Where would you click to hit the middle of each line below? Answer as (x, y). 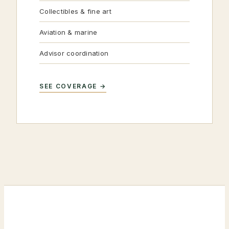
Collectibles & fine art (75, 11)
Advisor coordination (74, 53)
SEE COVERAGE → (73, 86)
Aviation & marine (68, 32)
